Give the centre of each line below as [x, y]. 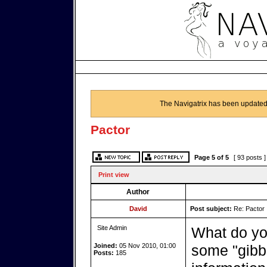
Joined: [105, 246]
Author [138, 192]
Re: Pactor [248, 209]
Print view [114, 175]
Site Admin [112, 228]
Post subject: [211, 209]
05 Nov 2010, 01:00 [146, 246]
